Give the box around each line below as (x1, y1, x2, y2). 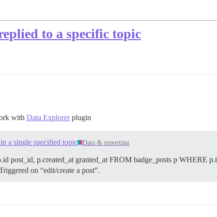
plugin (70, 113, 91, 122)
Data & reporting (82, 139, 130, 147)
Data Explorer (27, 113, 70, 122)
